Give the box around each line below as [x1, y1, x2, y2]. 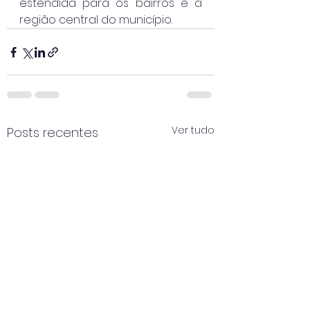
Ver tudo [172, 123, 215, 138]
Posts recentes [7, 124, 98, 142]
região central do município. [19, 12, 172, 28]
